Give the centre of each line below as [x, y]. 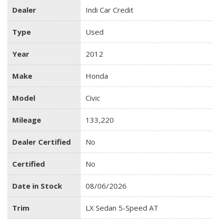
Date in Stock [37, 186]
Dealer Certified [42, 142]
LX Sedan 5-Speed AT [122, 208]
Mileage [27, 120]
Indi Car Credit [109, 10]
